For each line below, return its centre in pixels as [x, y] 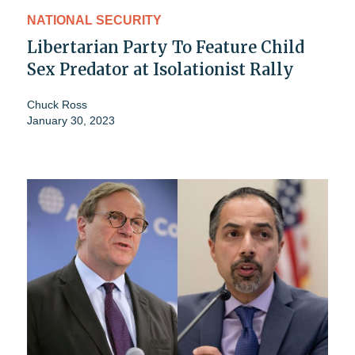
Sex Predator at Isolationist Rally [160, 70]
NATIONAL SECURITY [94, 21]
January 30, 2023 [71, 121]
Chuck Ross [57, 105]
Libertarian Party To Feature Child [166, 48]
